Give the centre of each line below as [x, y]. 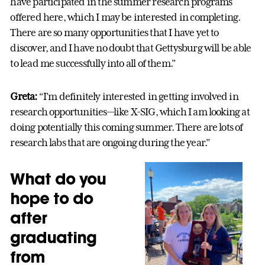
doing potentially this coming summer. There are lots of [127, 127]
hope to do [52, 198]
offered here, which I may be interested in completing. [125, 17]
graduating [54, 237]
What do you [58, 178]
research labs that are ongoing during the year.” [110, 142]
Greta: [24, 96]
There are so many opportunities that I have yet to [114, 32]
